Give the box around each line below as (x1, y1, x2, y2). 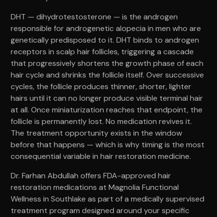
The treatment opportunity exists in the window (11, 127, 183, 138)
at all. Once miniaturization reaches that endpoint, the (11, 104, 203, 115)
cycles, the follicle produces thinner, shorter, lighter (11, 81, 192, 92)
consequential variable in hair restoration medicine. (11, 151, 191, 161)
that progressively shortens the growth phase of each (11, 58, 204, 68)
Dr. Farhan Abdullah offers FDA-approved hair (11, 170, 171, 181)
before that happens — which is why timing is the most (11, 139, 205, 150)
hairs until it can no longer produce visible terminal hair (11, 93, 203, 103)
